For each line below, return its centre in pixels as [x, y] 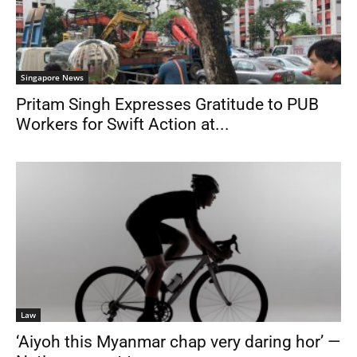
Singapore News [52, 77]
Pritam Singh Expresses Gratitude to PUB [167, 104]
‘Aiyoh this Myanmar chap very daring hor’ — [178, 342]
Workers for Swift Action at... [123, 124]
